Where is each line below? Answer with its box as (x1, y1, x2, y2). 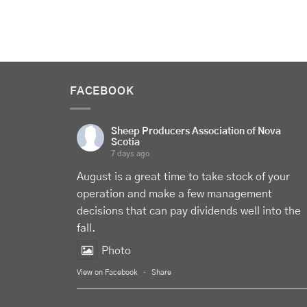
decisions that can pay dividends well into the (77, 205, 301, 217)
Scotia (111, 137, 140, 147)
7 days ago (111, 149, 149, 158)
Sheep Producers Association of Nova (111, 126, 281, 136)
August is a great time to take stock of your (77, 171, 290, 182)
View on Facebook (77, 268, 138, 276)
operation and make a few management (77, 188, 272, 199)
